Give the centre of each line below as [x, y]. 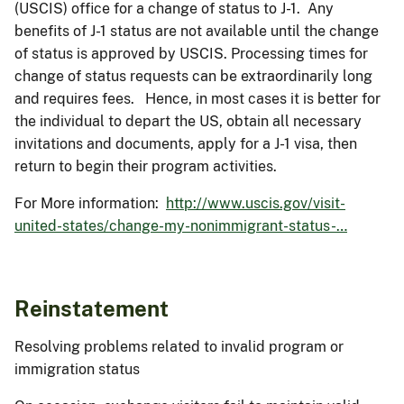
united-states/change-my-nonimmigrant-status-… [181, 225]
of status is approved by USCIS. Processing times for [191, 53]
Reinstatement [92, 308]
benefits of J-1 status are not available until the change [197, 31]
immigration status [77, 369]
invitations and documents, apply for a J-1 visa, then [186, 143]
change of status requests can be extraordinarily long [193, 76]
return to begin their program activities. [146, 166]
